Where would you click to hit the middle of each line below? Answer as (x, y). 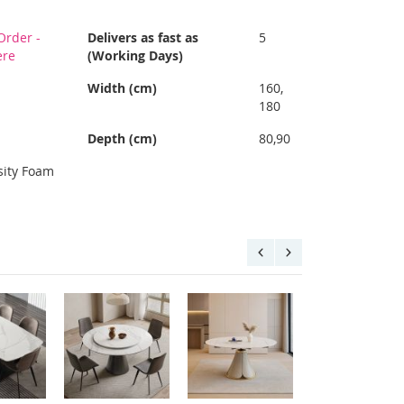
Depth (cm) (123, 138)
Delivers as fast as (143, 37)
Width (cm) (123, 88)
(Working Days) (136, 55)
